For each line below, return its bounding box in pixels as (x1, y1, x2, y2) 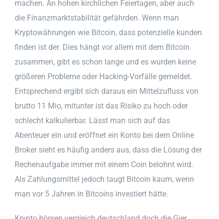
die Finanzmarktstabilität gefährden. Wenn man (15, 13, 179, 22)
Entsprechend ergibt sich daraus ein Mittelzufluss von (15, 86, 198, 96)
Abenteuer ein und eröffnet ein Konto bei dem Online (15, 130, 194, 140)
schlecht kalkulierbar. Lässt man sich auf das (15, 115, 170, 125)
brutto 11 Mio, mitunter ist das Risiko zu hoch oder (15, 101, 188, 110)
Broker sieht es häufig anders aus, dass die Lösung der (15, 145, 202, 154)
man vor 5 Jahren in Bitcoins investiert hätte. (15, 189, 168, 198)
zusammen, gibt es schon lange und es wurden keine (15, 57, 196, 66)
